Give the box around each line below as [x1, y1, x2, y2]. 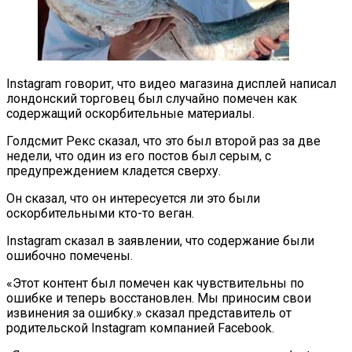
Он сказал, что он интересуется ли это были [6, 190, 260, 206]
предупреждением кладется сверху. [6, 163, 221, 178]
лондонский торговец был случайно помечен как [6, 90, 297, 106]
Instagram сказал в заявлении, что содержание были [6, 233, 314, 248]
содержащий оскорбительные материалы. [6, 105, 255, 121]
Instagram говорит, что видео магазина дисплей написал [6, 75, 336, 91]
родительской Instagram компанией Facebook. [6, 320, 274, 335]
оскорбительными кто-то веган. [6, 205, 194, 221]
